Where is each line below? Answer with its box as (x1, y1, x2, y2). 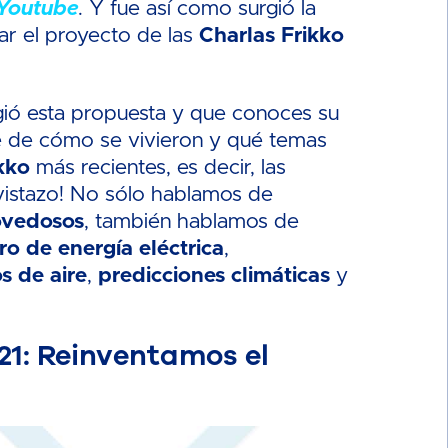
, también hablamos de (84, 211, 300, 232)
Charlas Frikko (199, 25, 345, 46)
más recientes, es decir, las (30, 157, 287, 178)
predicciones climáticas (98, 265, 331, 286)
